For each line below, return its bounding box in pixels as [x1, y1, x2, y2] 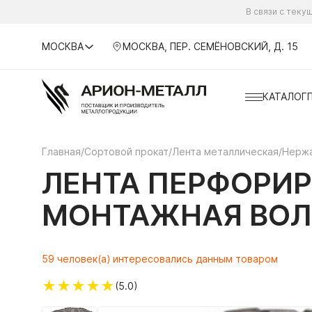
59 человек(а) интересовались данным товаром [42, 253, 278, 265]
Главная [42, 146, 81, 157]
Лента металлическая [172, 146, 279, 157]
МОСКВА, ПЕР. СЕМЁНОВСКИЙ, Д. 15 [122, 40, 298, 52]
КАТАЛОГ [262, 91, 307, 102]
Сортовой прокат [84, 146, 169, 157]
